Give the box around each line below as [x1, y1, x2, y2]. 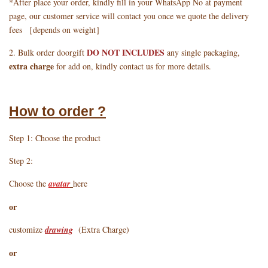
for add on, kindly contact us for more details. [54, 60, 211, 72]
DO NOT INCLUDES [87, 46, 165, 59]
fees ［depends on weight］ [9, 24, 104, 36]
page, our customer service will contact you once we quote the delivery [9, 10, 249, 22]
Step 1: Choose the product [9, 132, 100, 144]
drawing [45, 224, 73, 236]
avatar [48, 178, 70, 190]
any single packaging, [165, 47, 240, 59]
